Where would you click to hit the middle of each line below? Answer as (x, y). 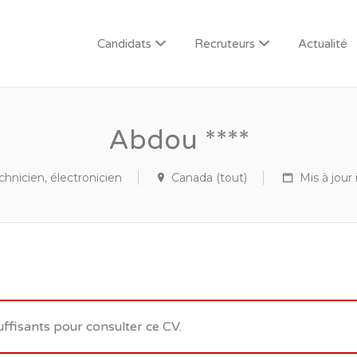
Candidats (124, 44)
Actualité (323, 44)
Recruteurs (225, 44)
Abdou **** (178, 141)
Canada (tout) (209, 178)
